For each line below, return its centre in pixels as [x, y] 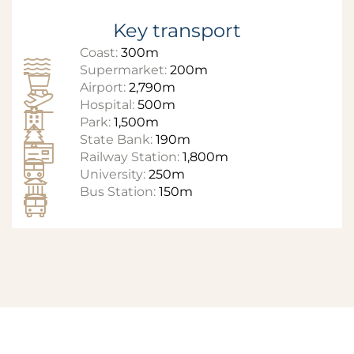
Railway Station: [131, 156]
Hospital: [108, 104]
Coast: [100, 52]
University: [114, 174]
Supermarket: [124, 70]
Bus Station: [119, 191]
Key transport [177, 30]
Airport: [104, 87]
